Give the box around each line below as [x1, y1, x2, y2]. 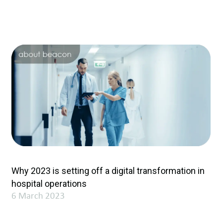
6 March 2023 [11, 192, 65, 202]
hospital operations [11, 178, 87, 189]
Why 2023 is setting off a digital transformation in [11, 166, 205, 176]
